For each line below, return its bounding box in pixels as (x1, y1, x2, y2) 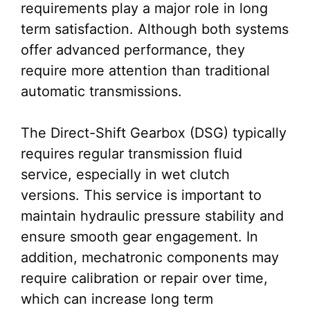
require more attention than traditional (21, 62, 270, 80)
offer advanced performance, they (21, 42, 245, 59)
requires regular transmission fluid (21, 145, 242, 163)
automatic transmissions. (21, 83, 182, 100)
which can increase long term (21, 291, 213, 308)
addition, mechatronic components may (21, 249, 279, 266)
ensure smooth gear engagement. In (21, 228, 258, 246)
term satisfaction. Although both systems (21, 21, 289, 38)
